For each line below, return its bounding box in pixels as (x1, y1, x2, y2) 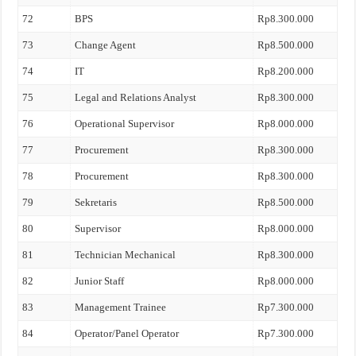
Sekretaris (75, 196, 118, 208)
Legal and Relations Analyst (75, 91, 197, 103)
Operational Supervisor (75, 118, 175, 130)
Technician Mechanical (75, 249, 176, 261)
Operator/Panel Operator (75, 327, 180, 339)
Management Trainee (75, 301, 167, 313)
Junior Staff (75, 275, 125, 287)
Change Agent (75, 39, 137, 51)
